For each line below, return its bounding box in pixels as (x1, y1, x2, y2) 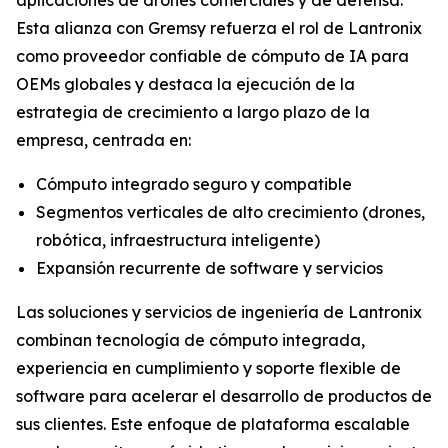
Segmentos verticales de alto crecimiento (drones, (36, 201, 425, 222)
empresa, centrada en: (16, 129, 191, 150)
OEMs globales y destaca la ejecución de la (16, 73, 355, 94)
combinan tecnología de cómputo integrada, (16, 329, 365, 350)
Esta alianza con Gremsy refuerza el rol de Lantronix (16, 17, 422, 38)
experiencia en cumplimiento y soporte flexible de (16, 357, 401, 378)
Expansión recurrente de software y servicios (36, 257, 383, 278)
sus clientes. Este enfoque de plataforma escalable (16, 413, 410, 434)
